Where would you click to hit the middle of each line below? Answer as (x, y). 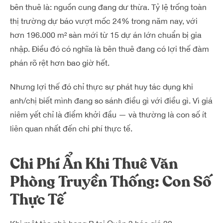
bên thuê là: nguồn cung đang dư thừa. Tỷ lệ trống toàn (108, 7)
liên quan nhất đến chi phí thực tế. (71, 128)
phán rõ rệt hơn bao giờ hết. (60, 63)
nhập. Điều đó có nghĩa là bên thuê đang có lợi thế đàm (110, 49)
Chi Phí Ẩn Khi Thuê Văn (94, 164)
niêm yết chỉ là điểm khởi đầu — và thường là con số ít (108, 114)
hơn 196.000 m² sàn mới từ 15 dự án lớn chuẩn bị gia (106, 35)
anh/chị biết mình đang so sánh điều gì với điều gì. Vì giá (111, 101)
